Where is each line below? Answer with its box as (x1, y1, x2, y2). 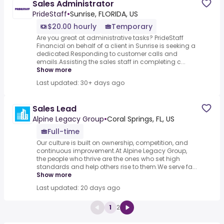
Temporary (111, 21, 152, 32)
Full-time (47, 126, 79, 137)
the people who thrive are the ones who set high (36, 154, 180, 163)
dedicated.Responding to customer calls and (36, 49, 177, 58)
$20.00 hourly (47, 21, 96, 32)
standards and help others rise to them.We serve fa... (36, 162, 197, 171)
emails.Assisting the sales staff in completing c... (36, 57, 185, 66)
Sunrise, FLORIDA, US (70, 9, 138, 19)
